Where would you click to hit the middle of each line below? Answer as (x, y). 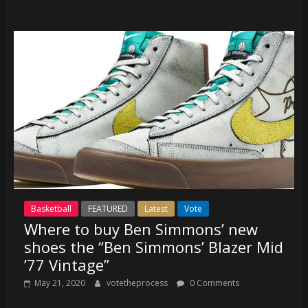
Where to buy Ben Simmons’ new (141, 229)
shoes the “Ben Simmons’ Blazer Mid (153, 246)
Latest (156, 208)
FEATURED (108, 208)
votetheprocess (138, 283)
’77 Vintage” (66, 264)
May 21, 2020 (59, 283)
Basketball (51, 208)
